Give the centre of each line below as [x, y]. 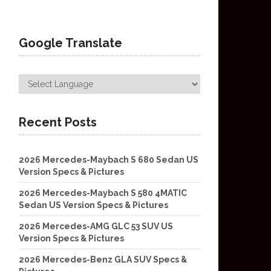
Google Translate [70, 43]
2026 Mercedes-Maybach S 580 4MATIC [103, 193]
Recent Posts [58, 122]
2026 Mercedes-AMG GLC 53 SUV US [96, 226]
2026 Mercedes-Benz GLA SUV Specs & [103, 260]
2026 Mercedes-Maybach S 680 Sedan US [109, 160]
